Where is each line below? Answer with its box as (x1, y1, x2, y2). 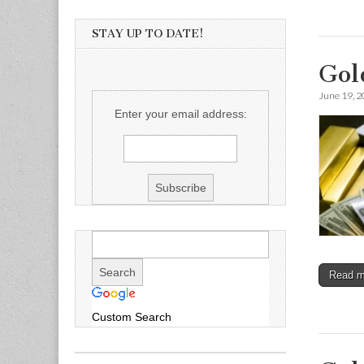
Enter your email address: (114, 107, 247, 120)
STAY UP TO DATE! (92, 27, 204, 41)
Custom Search (92, 310, 171, 323)
